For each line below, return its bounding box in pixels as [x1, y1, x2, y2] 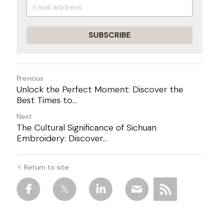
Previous [17, 74, 44, 83]
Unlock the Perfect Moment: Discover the [17, 84, 183, 95]
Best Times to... [17, 94, 77, 106]
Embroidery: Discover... [17, 132, 107, 144]
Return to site [24, 163, 69, 172]
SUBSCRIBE [88, 30, 131, 40]
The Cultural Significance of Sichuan [17, 122, 156, 133]
